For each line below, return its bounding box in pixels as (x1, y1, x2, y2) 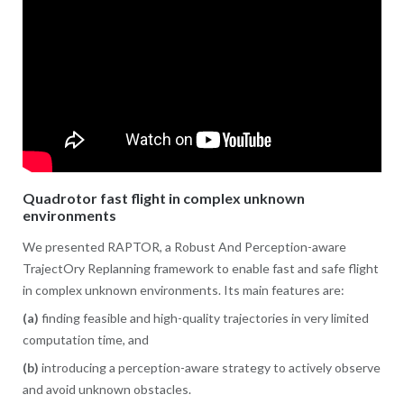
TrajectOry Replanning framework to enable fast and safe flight (22, 261, 379, 277)
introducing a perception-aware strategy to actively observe (38, 360, 381, 376)
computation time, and (22, 332, 149, 348)
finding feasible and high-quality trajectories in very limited (38, 310, 369, 326)
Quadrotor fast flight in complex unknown (22, 189, 305, 207)
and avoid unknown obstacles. (22, 381, 191, 398)
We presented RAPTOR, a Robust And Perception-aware (22, 239, 346, 255)
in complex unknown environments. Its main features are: (22, 282, 344, 298)
